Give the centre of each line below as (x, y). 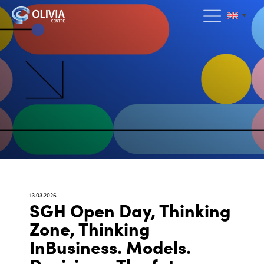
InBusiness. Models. (110, 246)
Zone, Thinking (90, 228)
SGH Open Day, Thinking (130, 209)
